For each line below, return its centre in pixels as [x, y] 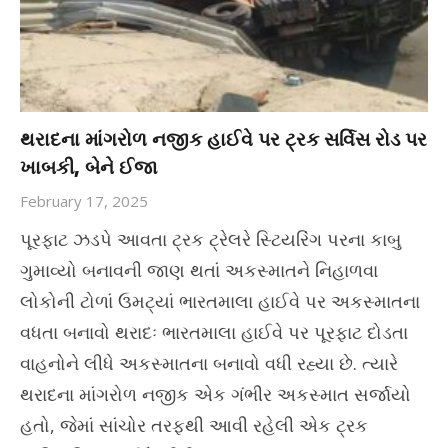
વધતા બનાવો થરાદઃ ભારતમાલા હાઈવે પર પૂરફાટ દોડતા [214, 331]
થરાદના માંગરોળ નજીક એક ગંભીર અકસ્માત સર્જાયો [215, 393]
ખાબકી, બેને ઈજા [88, 166]
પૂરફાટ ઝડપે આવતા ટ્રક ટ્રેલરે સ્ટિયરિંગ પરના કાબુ [210, 238]
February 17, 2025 [84, 200]
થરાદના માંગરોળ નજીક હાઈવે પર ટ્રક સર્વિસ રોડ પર [223, 138]
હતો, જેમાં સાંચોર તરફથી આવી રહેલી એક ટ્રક [194, 424]
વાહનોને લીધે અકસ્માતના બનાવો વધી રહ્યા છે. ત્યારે [211, 362]
